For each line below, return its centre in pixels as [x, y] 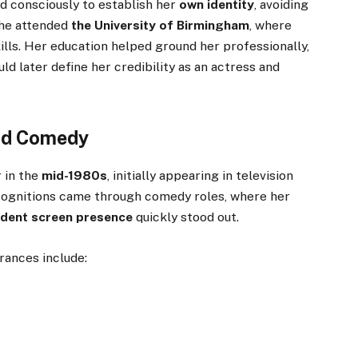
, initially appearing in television [201, 176]
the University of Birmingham [161, 26]
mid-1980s [75, 176]
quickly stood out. [186, 217]
